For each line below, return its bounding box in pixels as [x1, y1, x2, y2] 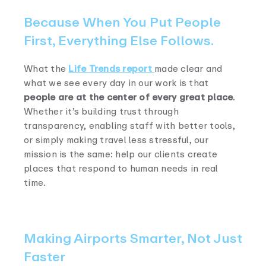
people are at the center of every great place [24, 90, 233, 104]
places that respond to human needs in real [24, 161, 218, 176]
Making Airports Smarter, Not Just [24, 227, 242, 249]
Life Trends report [68, 61, 152, 76]
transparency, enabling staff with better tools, [24, 118, 235, 133]
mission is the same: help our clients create [24, 147, 217, 161]
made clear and [154, 61, 223, 76]
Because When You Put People [24, 11, 221, 33]
